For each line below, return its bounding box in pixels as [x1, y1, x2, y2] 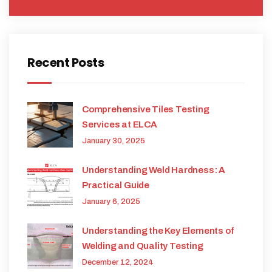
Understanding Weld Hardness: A [82, 165, 226, 175]
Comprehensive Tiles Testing [82, 104, 209, 115]
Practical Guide [82, 180, 150, 191]
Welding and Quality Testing [82, 241, 203, 251]
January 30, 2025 [82, 137, 145, 146]
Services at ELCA [82, 120, 157, 130]
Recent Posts [27, 54, 104, 72]
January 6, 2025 [82, 197, 140, 206]
